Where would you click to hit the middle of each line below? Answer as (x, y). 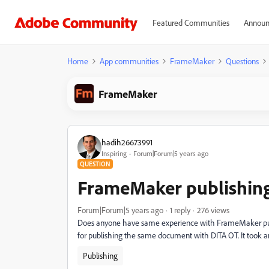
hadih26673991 (127, 142)
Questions (242, 61)
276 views (213, 210)
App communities (129, 61)
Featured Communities (191, 23)
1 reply (180, 210)
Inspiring (114, 153)
